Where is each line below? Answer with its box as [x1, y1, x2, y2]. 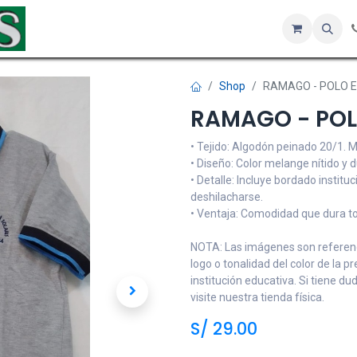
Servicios [143, 20, 193, 37]
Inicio [51, 20, 80, 37]
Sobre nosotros [246, 20, 331, 37]
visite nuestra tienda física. [190, 291, 324, 304]
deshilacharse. [190, 190, 263, 203]
